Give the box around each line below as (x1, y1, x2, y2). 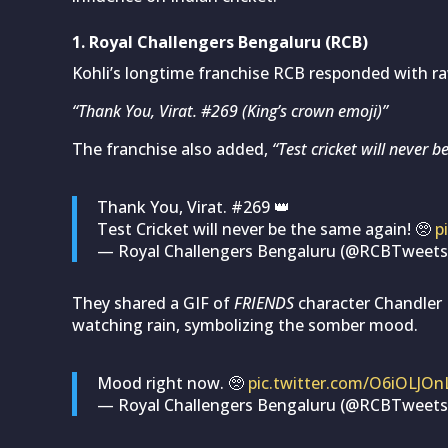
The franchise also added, (72, 137, 272, 160)
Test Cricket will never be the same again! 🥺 (97, 217, 435, 240)
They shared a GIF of (72, 291, 234, 314)
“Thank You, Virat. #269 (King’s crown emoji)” (72, 99, 388, 122)
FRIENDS (234, 291, 294, 314)
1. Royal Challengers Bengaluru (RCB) (72, 30, 368, 53)
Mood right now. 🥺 (97, 371, 248, 394)
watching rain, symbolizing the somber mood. (72, 313, 418, 336)
